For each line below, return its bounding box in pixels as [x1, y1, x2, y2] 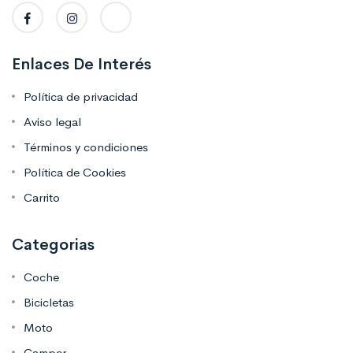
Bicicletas [24, 295, 74, 310]
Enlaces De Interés [12, 54, 151, 75]
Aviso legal [24, 114, 81, 130]
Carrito [24, 190, 60, 206]
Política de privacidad [24, 89, 138, 105]
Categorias [12, 235, 95, 255]
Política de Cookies [24, 165, 126, 180]
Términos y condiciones [24, 139, 148, 155]
